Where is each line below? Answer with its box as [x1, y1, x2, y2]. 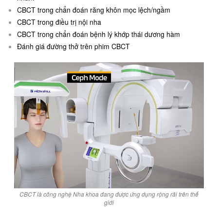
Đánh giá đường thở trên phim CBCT [17, 41, 130, 51]
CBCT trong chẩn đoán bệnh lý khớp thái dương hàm [17, 29, 180, 39]
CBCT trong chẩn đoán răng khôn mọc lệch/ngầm [17, 4, 170, 15]
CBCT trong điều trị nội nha [17, 17, 101, 27]
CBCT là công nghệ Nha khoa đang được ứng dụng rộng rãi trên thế [19, 190, 199, 199]
